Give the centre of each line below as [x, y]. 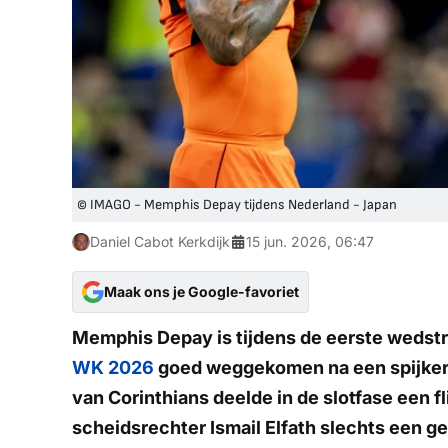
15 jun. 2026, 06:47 [310, 241]
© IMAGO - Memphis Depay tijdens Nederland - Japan [237, 204]
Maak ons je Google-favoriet [201, 291]
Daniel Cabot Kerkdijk [160, 241]
